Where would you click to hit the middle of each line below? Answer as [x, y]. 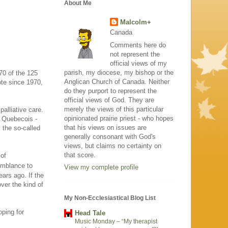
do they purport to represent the [110, 91]
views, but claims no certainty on [113, 146]
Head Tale [90, 213]
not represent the [135, 54]
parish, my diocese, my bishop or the [119, 72]
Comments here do [138, 45]
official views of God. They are [109, 100]
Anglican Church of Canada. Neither [117, 81]
